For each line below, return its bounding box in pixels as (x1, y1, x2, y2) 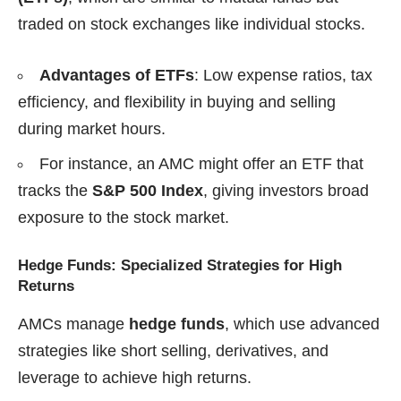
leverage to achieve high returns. (18, 369, 252, 388)
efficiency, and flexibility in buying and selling (18, 93, 336, 112)
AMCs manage (18, 315, 129, 334)
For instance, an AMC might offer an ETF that (39, 155, 363, 174)
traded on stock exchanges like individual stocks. (18, 15, 365, 34)
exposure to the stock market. (18, 209, 229, 227)
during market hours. (18, 120, 166, 139)
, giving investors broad (203, 182, 369, 200)
